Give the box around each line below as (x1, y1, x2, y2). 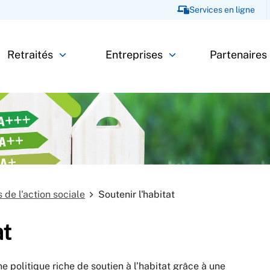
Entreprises (105, 48, 163, 61)
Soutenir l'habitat (98, 188, 175, 200)
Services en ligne (189, 5, 255, 15)
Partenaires (209, 48, 267, 61)
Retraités (7, 48, 53, 61)
